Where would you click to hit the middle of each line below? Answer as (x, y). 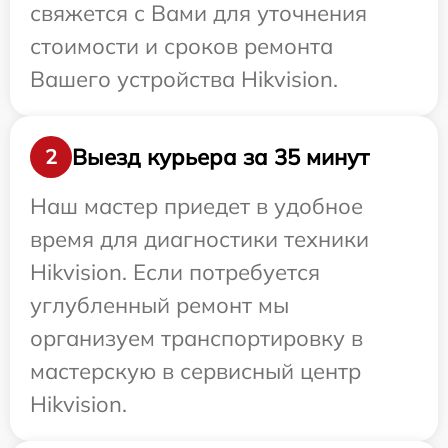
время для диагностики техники (199, 239)
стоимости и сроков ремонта (181, 46)
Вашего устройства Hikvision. (184, 79)
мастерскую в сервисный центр (195, 371)
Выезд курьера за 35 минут (220, 156)
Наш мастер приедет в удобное (196, 206)
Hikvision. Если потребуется (175, 272)
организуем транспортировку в (196, 338)
